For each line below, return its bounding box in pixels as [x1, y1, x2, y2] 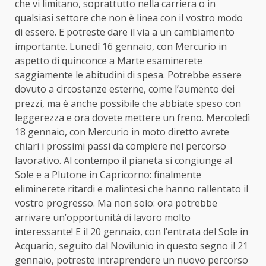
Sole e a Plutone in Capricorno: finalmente [15, 167, 201, 181]
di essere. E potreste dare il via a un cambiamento [15, 25, 235, 39]
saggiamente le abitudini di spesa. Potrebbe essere [15, 68, 242, 81]
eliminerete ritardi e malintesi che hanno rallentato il [15, 182, 248, 195]
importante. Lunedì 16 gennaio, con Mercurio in [15, 39, 227, 53]
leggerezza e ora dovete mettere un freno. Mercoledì [15, 110, 250, 124]
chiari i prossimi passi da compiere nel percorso [15, 139, 226, 153]
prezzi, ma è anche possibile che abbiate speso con [15, 96, 241, 110]
